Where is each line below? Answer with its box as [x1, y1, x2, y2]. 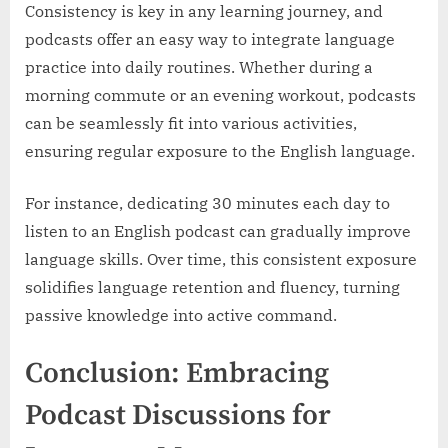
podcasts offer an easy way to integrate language [25, 29, 395, 50]
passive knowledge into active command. [25, 305, 337, 326]
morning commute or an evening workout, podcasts [25, 85, 416, 106]
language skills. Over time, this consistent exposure [25, 249, 417, 270]
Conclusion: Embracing [25, 356, 329, 393]
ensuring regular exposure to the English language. [25, 141, 415, 162]
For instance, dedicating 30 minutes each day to [25, 193, 390, 214]
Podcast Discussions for [25, 398, 331, 435]
